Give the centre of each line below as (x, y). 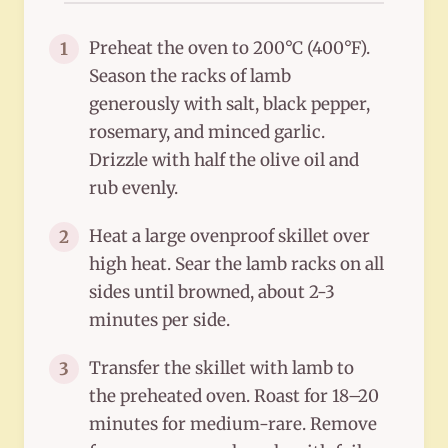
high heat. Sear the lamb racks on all (236, 264)
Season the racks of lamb (190, 76)
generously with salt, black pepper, (229, 104)
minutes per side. (159, 320)
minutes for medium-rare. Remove (233, 424)
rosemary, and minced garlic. (207, 132)
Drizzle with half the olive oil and (224, 160)
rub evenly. (133, 188)
